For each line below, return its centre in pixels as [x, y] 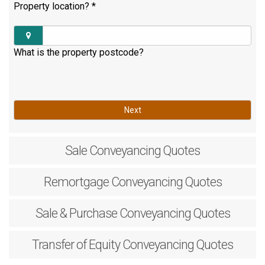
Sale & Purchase [76, 214]
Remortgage [76, 182]
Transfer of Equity [76, 245]
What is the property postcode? [79, 52]
